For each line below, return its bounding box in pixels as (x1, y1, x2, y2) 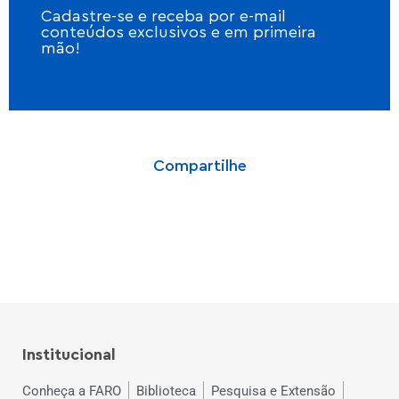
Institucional (22, 346, 116, 363)
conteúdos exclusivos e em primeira (41, 24, 316, 41)
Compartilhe (152, 158, 247, 175)
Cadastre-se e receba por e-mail (41, 8, 286, 25)
